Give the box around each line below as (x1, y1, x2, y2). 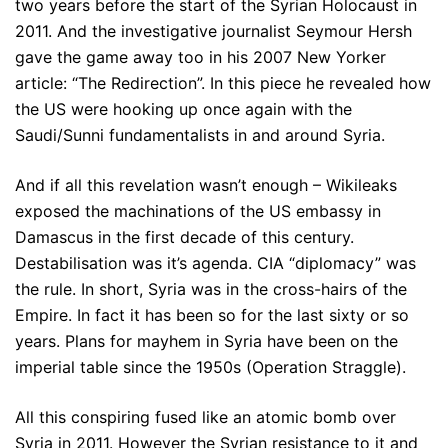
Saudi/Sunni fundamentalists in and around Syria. (15, 124, 385, 145)
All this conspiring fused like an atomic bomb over (15, 406, 396, 427)
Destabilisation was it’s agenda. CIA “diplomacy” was (15, 252, 416, 273)
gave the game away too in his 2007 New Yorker (15, 46, 386, 67)
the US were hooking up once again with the (15, 98, 352, 119)
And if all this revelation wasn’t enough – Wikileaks (15, 174, 397, 195)
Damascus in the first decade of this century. (15, 226, 354, 247)
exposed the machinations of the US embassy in (15, 200, 381, 221)
